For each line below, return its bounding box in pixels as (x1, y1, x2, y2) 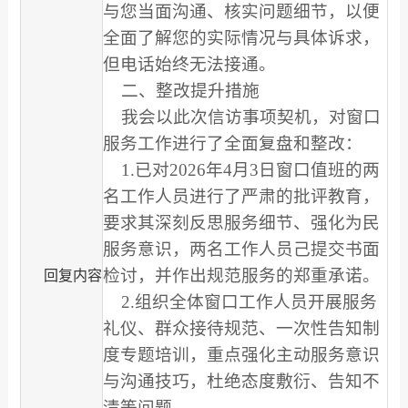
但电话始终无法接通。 (102, 54, 276, 74)
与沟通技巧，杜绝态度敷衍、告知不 (102, 371, 380, 391)
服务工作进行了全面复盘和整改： (102, 133, 362, 153)
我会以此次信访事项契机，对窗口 (102, 107, 381, 127)
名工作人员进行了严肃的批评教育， (102, 186, 380, 206)
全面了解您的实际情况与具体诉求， (102, 27, 380, 47)
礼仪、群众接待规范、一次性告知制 (102, 318, 380, 338)
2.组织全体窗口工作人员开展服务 (102, 291, 377, 311)
